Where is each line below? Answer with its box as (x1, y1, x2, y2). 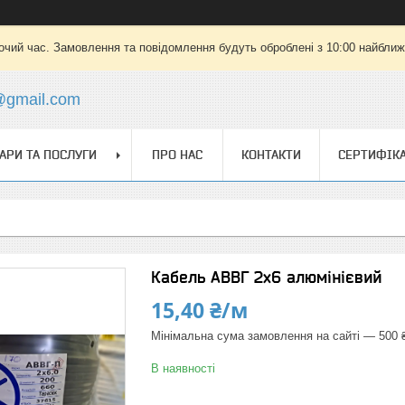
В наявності (151, 362, 215, 375)
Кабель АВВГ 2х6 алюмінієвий (151, 268, 381, 287)
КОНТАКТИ (241, 147, 301, 162)
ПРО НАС (152, 147, 202, 162)
